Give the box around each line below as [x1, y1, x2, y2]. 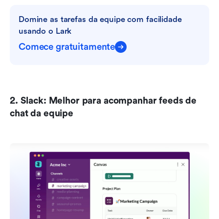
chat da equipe [10, 108, 73, 119]
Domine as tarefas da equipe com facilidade [19, 14, 182, 24]
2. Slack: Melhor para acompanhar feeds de [10, 95, 197, 106]
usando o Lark [19, 26, 72, 36]
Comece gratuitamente [19, 41, 115, 52]
